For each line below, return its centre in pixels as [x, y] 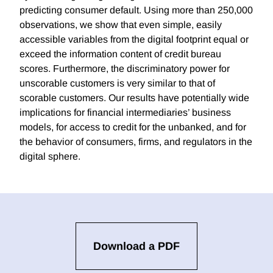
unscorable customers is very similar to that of [117, 83]
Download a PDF [136, 246]
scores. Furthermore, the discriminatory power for [125, 69]
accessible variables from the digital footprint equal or [134, 40]
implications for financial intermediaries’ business [125, 113]
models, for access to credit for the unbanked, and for [133, 127]
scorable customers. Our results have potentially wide [134, 98]
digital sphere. [50, 157]
